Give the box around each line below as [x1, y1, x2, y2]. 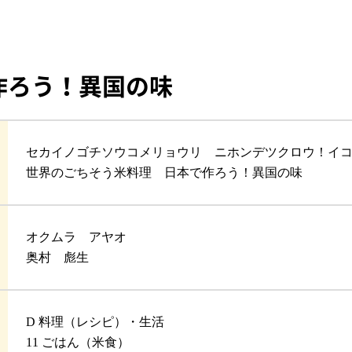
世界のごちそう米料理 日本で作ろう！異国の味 [26, 166, 303, 180]
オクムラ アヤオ [26, 230, 127, 244]
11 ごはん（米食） [26, 335, 130, 350]
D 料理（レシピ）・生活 [26, 315, 165, 329]
